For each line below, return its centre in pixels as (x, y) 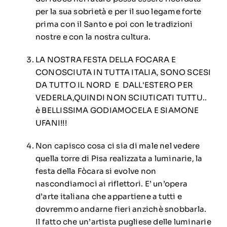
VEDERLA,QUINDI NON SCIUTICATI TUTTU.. (121, 98)
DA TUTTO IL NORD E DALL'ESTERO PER (114, 85)
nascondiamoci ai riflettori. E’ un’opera (111, 184)
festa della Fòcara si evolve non (96, 171)
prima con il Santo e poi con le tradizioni (114, 24)
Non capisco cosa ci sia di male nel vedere (118, 146)
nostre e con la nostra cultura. (93, 37)
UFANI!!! (51, 123)
